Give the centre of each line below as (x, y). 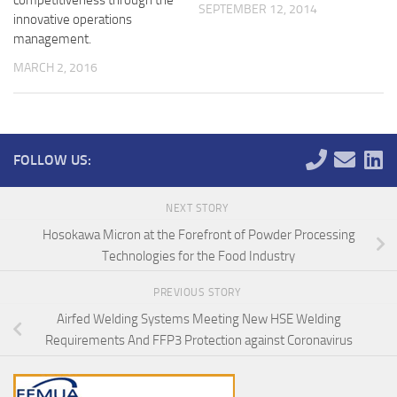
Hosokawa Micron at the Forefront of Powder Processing (198, 234)
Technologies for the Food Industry (198, 256)
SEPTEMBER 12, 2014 (258, 10)
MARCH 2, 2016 (55, 68)
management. (52, 39)
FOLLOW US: (52, 160)
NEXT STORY (198, 208)
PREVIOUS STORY (198, 293)
